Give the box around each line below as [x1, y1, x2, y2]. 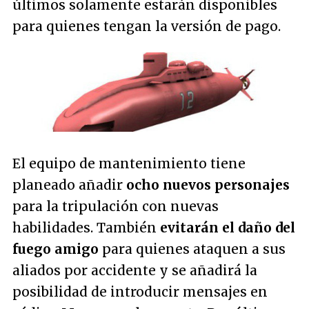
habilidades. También [12, 219, 160, 237]
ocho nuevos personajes [126, 177, 290, 194]
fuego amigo [12, 241, 99, 258]
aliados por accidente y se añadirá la [12, 262, 257, 279]
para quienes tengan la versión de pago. [12, 18, 281, 34]
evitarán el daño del [160, 219, 295, 237]
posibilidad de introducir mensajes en [12, 283, 268, 301]
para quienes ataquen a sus [99, 241, 286, 258]
